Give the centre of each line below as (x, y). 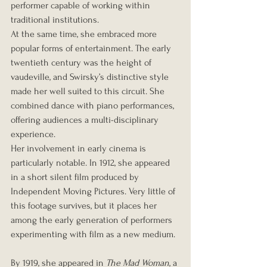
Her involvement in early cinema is (80, 149)
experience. (33, 134)
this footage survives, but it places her (85, 206)
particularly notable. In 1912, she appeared (91, 163)
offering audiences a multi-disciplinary (86, 120)
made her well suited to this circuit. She (89, 91)
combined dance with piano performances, (94, 106)
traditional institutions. (55, 20)
